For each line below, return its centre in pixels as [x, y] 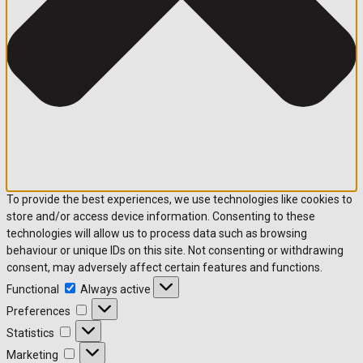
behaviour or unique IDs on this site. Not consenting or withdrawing [175, 251]
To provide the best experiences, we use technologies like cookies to [179, 200]
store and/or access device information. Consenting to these [161, 217]
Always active [117, 290]
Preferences [38, 312]
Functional [33, 290]
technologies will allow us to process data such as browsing [157, 234]
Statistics [30, 333]
